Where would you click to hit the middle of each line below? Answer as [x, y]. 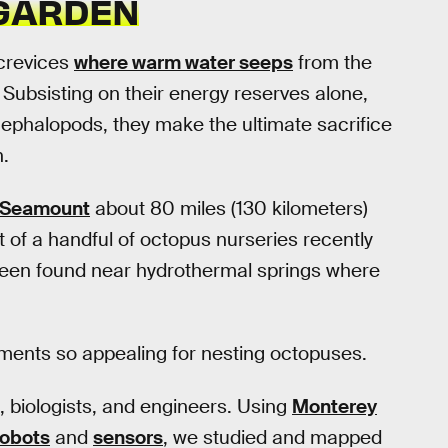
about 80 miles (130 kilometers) [229, 208]
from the [332, 63]
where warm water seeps [183, 63]
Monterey [334, 406]
